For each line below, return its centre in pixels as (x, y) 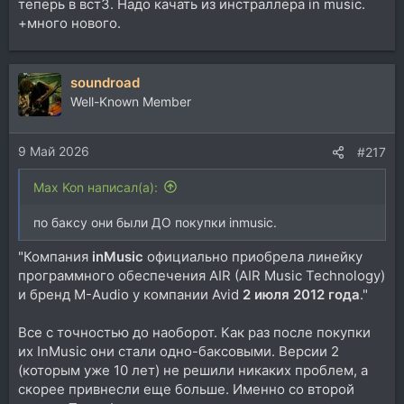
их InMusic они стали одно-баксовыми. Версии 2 (179, 351)
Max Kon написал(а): (96, 187)
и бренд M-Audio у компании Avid (130, 294)
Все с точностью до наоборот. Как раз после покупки (194, 332)
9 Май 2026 (54, 151)
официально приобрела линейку (253, 257)
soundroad (105, 83)
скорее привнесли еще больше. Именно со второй (186, 389)
